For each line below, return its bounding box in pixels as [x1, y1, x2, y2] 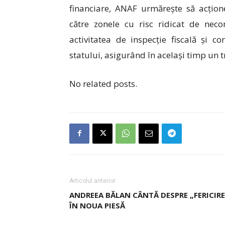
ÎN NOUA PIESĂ [69, 200, 125, 210]
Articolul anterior [69, 177, 116, 184]
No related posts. [69, 77, 137, 89]
